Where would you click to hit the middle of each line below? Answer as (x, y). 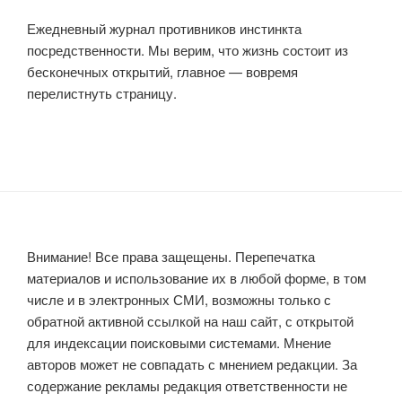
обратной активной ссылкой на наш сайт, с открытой (190, 321)
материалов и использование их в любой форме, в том (197, 278)
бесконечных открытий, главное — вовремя (162, 71)
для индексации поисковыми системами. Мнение (179, 343)
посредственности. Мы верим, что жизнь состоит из (188, 49)
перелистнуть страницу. (102, 92)
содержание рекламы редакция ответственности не (187, 386)
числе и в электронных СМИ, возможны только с (179, 300)
